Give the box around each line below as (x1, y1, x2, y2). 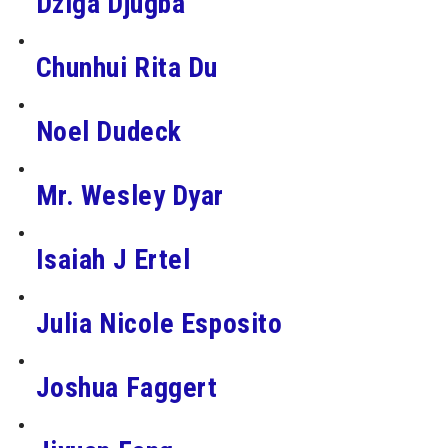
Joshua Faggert (35, 370, 218, 404)
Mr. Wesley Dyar (35, 178, 224, 212)
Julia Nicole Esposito (35, 306, 283, 340)
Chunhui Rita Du (35, 50, 218, 84)
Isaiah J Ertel (35, 242, 191, 276)
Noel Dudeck (35, 114, 182, 148)
